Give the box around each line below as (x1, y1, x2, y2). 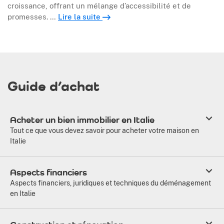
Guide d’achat (7, 77, 99, 94)
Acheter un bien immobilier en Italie (10, 114, 154, 125)
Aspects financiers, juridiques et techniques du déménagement (10, 178, 211, 187)
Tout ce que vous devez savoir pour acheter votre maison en (10, 126, 199, 134)
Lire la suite (58, 12, 102, 21)
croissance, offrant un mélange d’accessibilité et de (7, 1, 191, 10)
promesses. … (7, 12, 58, 21)
